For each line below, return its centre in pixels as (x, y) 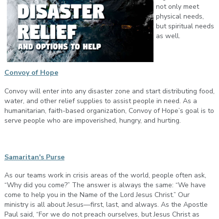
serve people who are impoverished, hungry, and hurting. (92, 120)
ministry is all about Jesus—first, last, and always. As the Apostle (106, 205)
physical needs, (180, 17)
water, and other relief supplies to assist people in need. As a (100, 101)
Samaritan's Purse (34, 157)
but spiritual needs (185, 26)
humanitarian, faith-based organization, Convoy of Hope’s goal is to (109, 110)
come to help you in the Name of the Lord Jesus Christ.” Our (97, 195)
